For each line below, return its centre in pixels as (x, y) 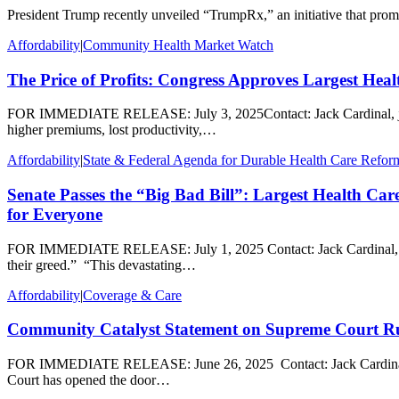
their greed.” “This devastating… (102, 265)
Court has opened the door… (89, 380)
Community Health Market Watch (178, 45)
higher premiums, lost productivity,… (112, 130)
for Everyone (55, 214)
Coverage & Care (132, 295)
